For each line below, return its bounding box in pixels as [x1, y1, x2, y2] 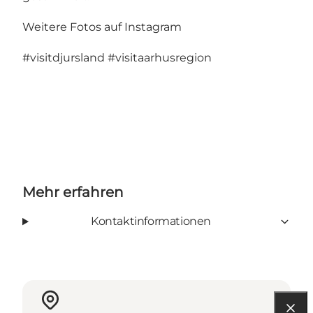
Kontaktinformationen [90, 214, 211, 228]
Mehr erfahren [22, 184, 124, 201]
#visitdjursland [22, 51, 105, 65]
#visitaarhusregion [108, 51, 212, 65]
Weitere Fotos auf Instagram [22, 20, 182, 34]
